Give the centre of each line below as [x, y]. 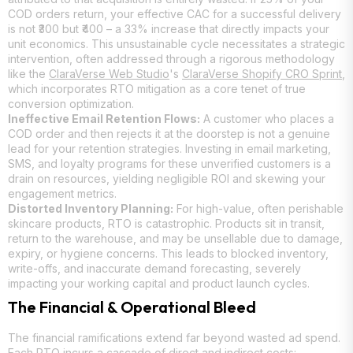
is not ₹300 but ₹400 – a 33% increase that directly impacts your [169, 28]
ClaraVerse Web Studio [109, 73]
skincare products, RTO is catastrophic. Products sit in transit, [166, 223]
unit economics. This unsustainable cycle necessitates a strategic [176, 43]
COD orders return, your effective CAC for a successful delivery [175, 13]
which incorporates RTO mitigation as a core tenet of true [157, 88]
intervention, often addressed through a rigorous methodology [171, 58]
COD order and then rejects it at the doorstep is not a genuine [169, 133]
